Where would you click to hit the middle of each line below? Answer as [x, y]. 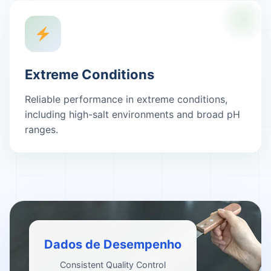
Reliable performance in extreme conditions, [126, 99]
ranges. [41, 129]
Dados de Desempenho [113, 244]
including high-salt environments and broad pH [132, 114]
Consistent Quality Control [113, 265]
